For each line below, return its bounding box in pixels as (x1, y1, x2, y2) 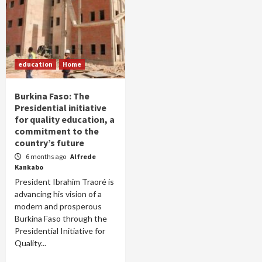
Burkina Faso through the (15, 213, 107, 223)
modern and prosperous (15, 201, 102, 211)
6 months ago (26, 152, 67, 161)
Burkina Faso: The (15, 90, 89, 102)
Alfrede (70, 152, 96, 161)
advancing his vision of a (15, 189, 102, 199)
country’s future (15, 137, 84, 149)
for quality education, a (15, 113, 115, 125)
